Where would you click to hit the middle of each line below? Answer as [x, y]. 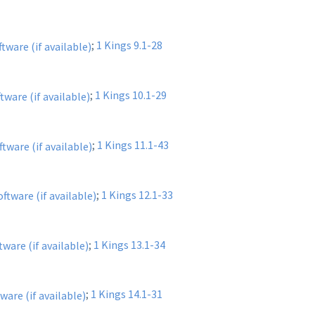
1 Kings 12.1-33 [137, 194]
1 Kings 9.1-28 [129, 45]
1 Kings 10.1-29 [131, 95]
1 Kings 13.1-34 [129, 244]
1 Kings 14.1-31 [127, 294]
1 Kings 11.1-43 [133, 145]
